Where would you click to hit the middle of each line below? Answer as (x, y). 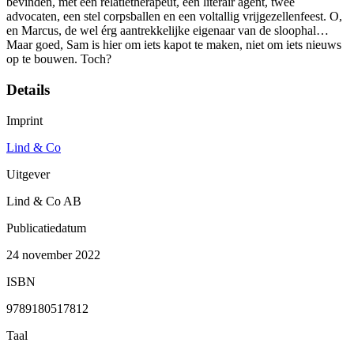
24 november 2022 (53, 254)
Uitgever (28, 174)
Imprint (24, 120)
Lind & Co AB (44, 201)
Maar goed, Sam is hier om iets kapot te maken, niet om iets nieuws (174, 45)
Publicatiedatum (46, 228)
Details (28, 90)
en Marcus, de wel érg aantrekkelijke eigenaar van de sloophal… (168, 31)
